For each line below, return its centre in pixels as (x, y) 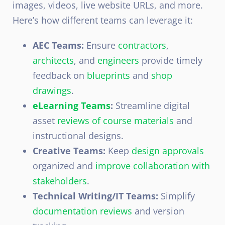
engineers (118, 60)
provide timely (171, 60)
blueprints (108, 75)
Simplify (177, 196)
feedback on (60, 75)
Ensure (101, 45)
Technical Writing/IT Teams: (95, 196)
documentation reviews (82, 211)
